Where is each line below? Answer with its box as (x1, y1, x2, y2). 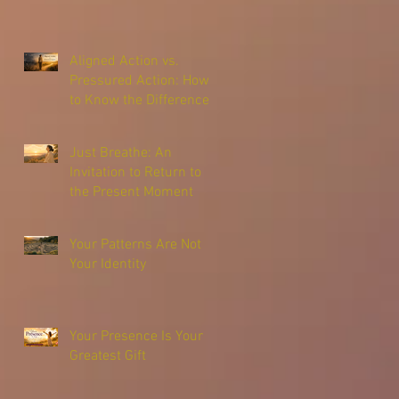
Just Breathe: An (69, 143, 172, 162)
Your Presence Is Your (69, 327, 203, 346)
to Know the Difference (69, 91, 209, 110)
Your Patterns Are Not (69, 235, 201, 254)
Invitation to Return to (69, 163, 201, 182)
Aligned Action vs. (69, 52, 179, 70)
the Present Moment (69, 183, 193, 201)
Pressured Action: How (69, 71, 209, 90)
